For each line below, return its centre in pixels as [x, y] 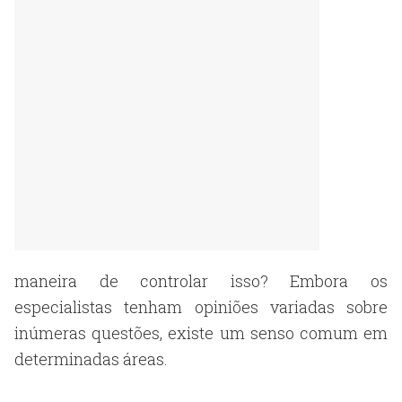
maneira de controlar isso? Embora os [201, 281]
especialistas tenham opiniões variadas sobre [201, 307]
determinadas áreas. [91, 359]
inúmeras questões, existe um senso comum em [201, 333]
